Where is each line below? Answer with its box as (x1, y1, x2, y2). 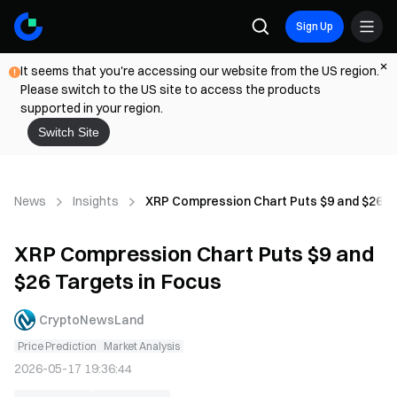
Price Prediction (18, 339, 97, 353)
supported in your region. (20, 100, 163, 116)
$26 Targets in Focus (14, 268, 222, 294)
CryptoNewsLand (39, 311, 144, 328)
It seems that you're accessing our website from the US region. (20, 63, 379, 79)
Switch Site (38, 125, 99, 139)
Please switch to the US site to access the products (20, 82, 321, 97)
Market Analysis (104, 339, 180, 353)
